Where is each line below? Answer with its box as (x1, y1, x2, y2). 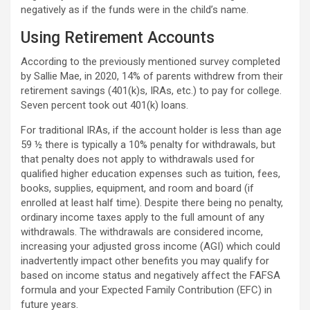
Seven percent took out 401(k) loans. (21, 99, 188, 111)
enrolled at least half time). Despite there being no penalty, (21, 197, 283, 209)
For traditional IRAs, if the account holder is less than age (21, 124, 282, 136)
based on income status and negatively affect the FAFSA (21, 269, 280, 282)
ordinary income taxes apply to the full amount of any (21, 211, 264, 224)
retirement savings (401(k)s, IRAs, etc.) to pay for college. (21, 84, 282, 97)
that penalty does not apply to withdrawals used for (21, 153, 255, 165)
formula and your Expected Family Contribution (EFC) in (21, 284, 272, 296)
